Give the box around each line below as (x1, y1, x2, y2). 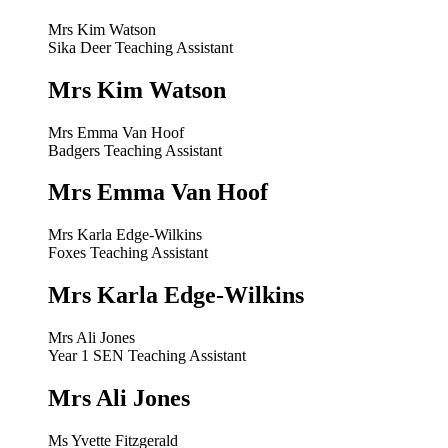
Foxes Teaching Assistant (48, 244, 208, 262)
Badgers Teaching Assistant (48, 141, 222, 159)
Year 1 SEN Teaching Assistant (48, 347, 246, 365)
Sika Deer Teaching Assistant (48, 38, 233, 56)
